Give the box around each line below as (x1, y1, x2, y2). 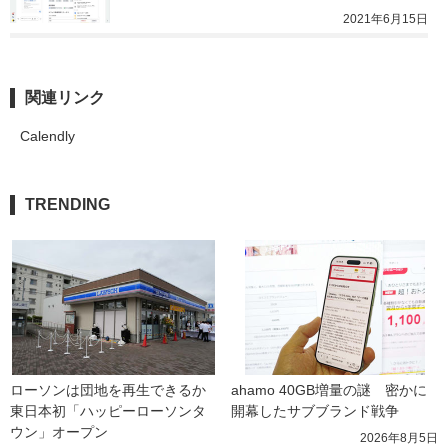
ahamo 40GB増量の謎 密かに (231, 381, 427, 398)
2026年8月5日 (360, 430, 438, 445)
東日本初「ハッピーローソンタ (10, 402, 206, 419)
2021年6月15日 (343, 11, 428, 26)
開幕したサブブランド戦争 (231, 402, 399, 419)
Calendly (20, 127, 75, 144)
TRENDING (25, 195, 110, 213)
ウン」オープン (10, 423, 108, 440)
